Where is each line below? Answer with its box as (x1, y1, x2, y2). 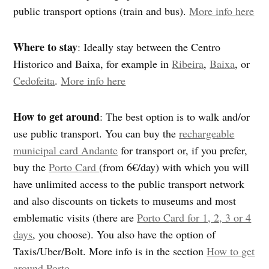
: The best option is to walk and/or (100, 109, 250, 124)
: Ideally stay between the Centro (77, 40, 221, 55)
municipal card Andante (13, 143, 118, 158)
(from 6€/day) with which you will (99, 160, 250, 175)
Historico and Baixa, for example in (13, 56, 172, 71)
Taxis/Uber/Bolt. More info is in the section (13, 244, 207, 259)
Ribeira (172, 56, 204, 71)
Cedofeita (13, 73, 55, 88)
